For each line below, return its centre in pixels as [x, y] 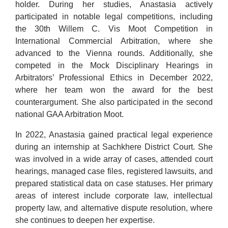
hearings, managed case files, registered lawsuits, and [114, 172]
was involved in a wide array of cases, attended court [114, 159]
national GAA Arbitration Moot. [69, 114]
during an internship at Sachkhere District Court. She [114, 147]
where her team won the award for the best [114, 90]
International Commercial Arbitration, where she [114, 41]
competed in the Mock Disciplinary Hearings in [114, 65]
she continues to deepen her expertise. [85, 220]
